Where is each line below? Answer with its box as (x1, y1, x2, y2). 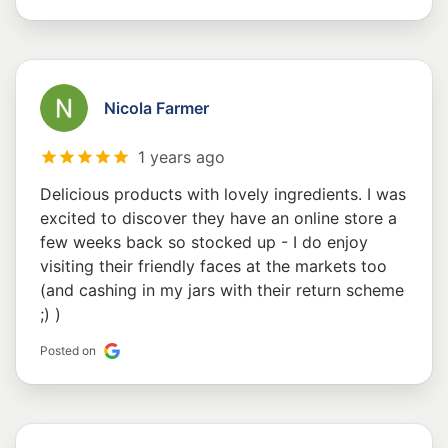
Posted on (40, 343, 96, 359)
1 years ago (138, 147, 225, 168)
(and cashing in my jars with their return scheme (40, 280, 404, 301)
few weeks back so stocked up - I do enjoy (40, 232, 368, 253)
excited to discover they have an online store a (40, 208, 397, 229)
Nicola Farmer (104, 98, 209, 119)
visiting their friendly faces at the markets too (40, 256, 387, 277)
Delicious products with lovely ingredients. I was (40, 184, 406, 205)
